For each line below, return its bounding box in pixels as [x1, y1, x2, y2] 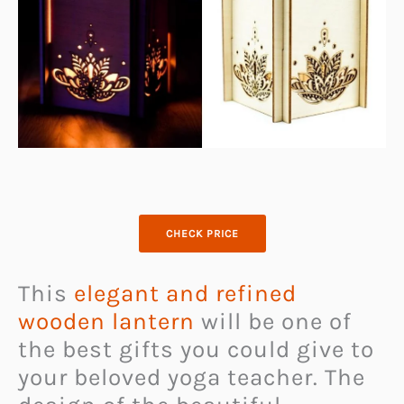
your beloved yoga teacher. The [18, 363, 365, 391]
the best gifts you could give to [18, 335, 374, 363]
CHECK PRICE [165, 226, 239, 240]
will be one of [195, 307, 352, 335]
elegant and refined [74, 279, 297, 308]
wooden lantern [18, 307, 195, 335]
